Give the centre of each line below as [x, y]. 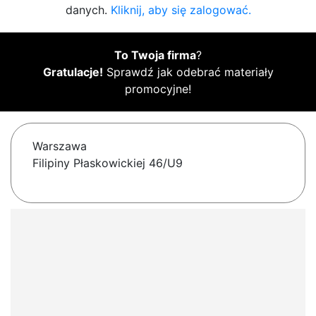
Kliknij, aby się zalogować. [181, 10]
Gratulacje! [73, 72]
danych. [88, 10]
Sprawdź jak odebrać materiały [188, 72]
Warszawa [60, 146]
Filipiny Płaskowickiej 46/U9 [108, 163]
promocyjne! [158, 89]
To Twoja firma [155, 55]
